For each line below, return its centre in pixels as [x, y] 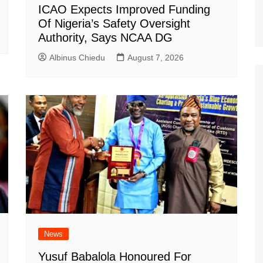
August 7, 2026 [156, 57]
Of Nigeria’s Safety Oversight [114, 23]
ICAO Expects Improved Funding [124, 9]
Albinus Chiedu [77, 57]
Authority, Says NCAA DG [105, 37]
